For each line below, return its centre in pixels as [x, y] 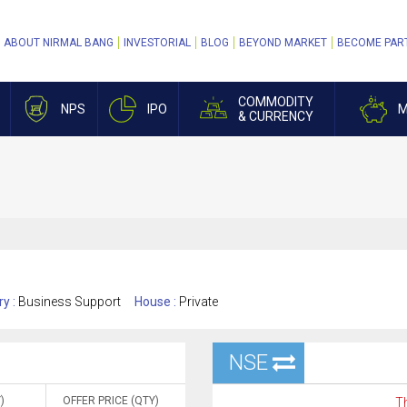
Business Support [69, 302]
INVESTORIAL [157, 43]
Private [199, 302]
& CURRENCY [276, 116]
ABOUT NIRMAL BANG [59, 43]
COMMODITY [276, 102]
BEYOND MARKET [283, 43]
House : [157, 302]
